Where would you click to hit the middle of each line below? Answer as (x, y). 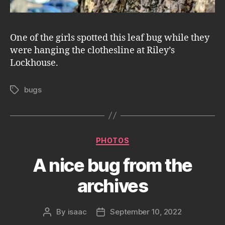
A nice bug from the (113, 165)
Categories (134, 138)
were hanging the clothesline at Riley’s (92, 50)
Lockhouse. (34, 63)
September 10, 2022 (146, 212)
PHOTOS (113, 140)
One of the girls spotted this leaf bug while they (110, 38)
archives (113, 186)
